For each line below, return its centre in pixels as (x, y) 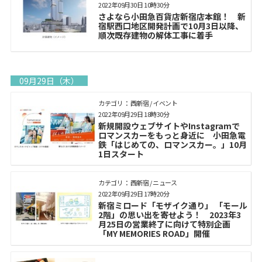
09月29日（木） (49, 80)
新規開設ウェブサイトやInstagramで (169, 125)
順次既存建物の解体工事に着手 (156, 35)
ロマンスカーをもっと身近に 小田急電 (172, 135)
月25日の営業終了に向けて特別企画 (165, 224)
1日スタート (121, 154)
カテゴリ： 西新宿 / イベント (138, 103)
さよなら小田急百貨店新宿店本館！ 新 (172, 17)
